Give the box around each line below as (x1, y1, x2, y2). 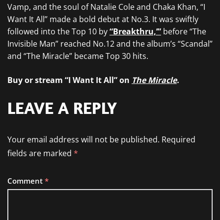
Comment (7, 176, 45, 186)
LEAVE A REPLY (7, 97, 117, 118)
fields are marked (7, 148, 74, 159)
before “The (161, 26, 206, 37)
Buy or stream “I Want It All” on (7, 75, 132, 85)
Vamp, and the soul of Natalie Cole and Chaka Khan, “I (7, 1, 205, 12)
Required (162, 134, 195, 145)
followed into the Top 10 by (7, 26, 110, 37)
